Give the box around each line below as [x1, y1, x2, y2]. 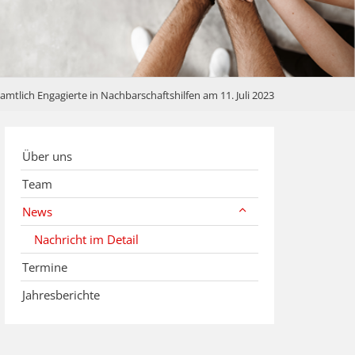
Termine [22, 259, 67, 276]
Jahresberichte [22, 287, 100, 303]
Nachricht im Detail [34, 231, 139, 248]
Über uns [22, 148, 72, 165]
